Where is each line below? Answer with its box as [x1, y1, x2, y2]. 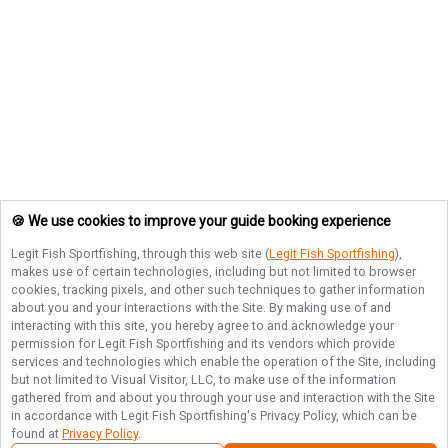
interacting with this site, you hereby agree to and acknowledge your [11, 318, 394, 333]
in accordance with [11, 408, 121, 423]
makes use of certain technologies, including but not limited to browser [11, 264, 416, 279]
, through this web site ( [137, 246, 269, 261]
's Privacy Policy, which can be [247, 408, 417, 423]
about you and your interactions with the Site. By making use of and [11, 300, 391, 315]
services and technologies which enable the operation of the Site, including [11, 354, 436, 369]
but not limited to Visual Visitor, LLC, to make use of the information [11, 372, 396, 387]
